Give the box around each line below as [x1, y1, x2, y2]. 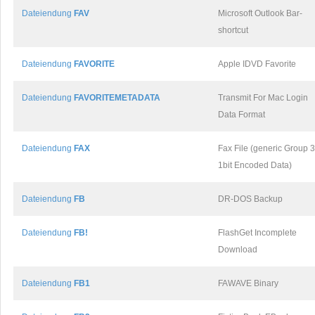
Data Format [218, 110, 265, 120]
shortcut [218, 25, 248, 35]
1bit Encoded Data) [218, 160, 292, 170]
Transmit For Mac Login [218, 93, 308, 103]
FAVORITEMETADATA [74, 93, 160, 103]
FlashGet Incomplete [218, 228, 297, 238]
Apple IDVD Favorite [218, 59, 296, 69]
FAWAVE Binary [218, 278, 278, 288]
